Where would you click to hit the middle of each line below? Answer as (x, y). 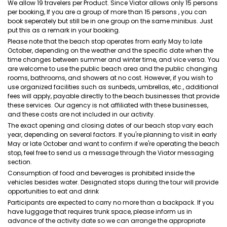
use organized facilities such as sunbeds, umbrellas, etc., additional (113, 87)
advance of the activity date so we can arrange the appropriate (106, 221)
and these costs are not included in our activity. (81, 114)
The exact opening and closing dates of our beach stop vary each (110, 125)
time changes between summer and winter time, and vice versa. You (113, 60)
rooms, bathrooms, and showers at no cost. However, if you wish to (110, 78)
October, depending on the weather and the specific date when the (110, 50)
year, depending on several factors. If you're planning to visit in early (112, 135)
